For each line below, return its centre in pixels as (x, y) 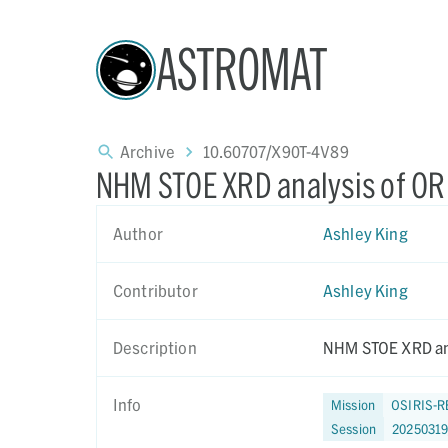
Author (138, 233)
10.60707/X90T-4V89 (276, 151)
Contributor (155, 290)
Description (155, 347)
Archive (148, 151)
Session (354, 428)
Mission (353, 404)
